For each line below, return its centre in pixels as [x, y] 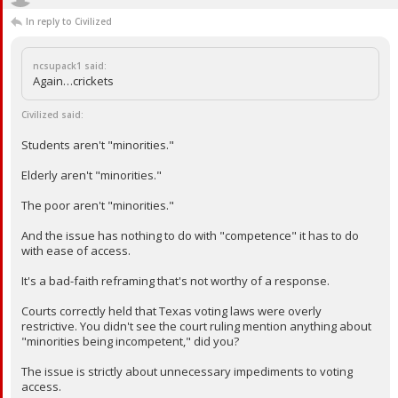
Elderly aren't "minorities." [92, 175]
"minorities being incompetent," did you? [130, 341]
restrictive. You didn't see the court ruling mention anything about [196, 326]
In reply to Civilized [69, 21]
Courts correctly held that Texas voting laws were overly [171, 311]
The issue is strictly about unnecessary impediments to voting [187, 371]
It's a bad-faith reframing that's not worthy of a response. [175, 281]
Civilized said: [52, 115]
